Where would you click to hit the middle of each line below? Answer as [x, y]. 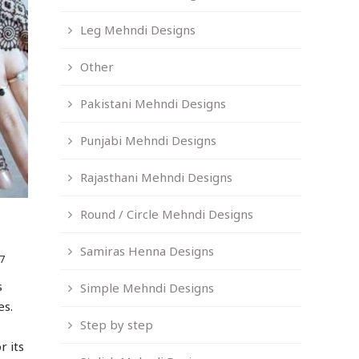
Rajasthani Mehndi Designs [157, 177]
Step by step [117, 325]
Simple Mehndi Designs [147, 288]
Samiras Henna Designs [147, 251]
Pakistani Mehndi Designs [153, 104]
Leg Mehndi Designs [138, 30]
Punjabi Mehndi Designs [149, 141]
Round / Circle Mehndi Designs [167, 214]
